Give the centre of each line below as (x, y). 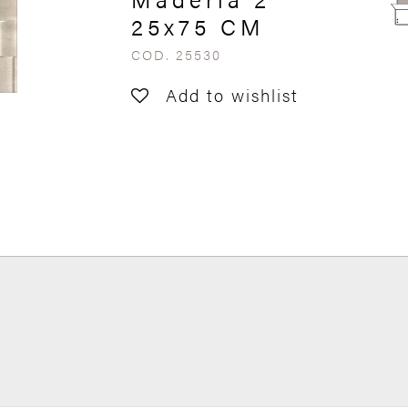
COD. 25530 (176, 54)
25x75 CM (198, 26)
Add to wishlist (232, 95)
